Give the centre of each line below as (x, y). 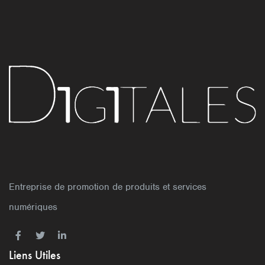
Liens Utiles (35, 255)
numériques (33, 207)
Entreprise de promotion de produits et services (108, 187)
